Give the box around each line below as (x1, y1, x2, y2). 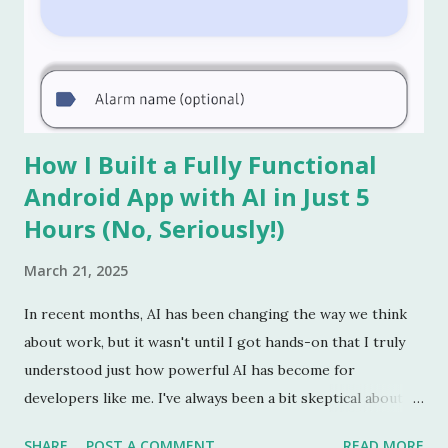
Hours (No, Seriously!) (24, 211, 285, 245)
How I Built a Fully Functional (24, 147, 377, 181)
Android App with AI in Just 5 (24, 179, 370, 213)
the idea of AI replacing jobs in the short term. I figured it (24, 416, 414, 435)
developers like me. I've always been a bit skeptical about (24, 388, 403, 407)
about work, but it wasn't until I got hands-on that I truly (24, 332, 405, 351)
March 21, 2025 (24, 260, 128, 280)
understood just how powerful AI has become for (24, 360, 355, 379)
